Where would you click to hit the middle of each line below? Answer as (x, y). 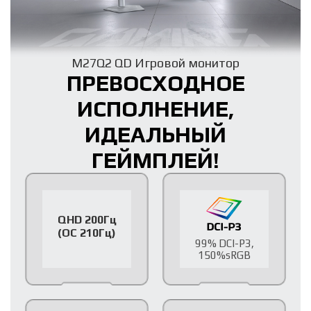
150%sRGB (224, 255)
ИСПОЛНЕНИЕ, (155, 108)
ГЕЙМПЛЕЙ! (155, 160)
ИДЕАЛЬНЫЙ (155, 134)
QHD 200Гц (87, 219)
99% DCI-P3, (224, 243)
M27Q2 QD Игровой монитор (155, 62)
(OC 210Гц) (87, 233)
